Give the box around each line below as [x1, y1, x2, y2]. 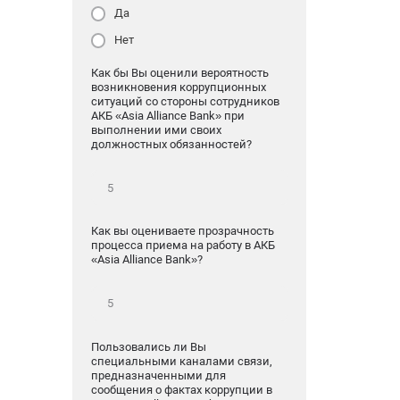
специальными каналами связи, [90, 354, 272, 368]
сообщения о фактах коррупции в [90, 382, 272, 396]
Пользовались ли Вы [90, 339, 206, 354]
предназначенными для [90, 368, 226, 382]
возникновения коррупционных [90, 79, 266, 94]
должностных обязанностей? [90, 137, 252, 151]
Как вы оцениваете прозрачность [90, 224, 274, 238]
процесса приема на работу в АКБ [90, 238, 275, 253]
